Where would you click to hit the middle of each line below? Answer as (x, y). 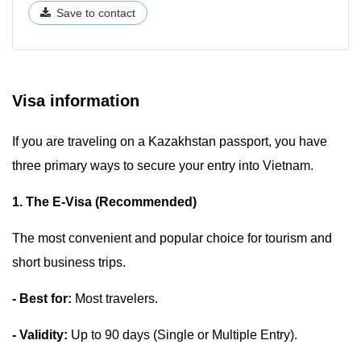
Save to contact (96, 12)
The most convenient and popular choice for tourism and (172, 238)
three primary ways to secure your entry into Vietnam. (163, 166)
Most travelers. (115, 299)
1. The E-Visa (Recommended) (104, 202)
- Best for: (42, 299)
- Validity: (40, 335)
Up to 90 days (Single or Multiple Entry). (183, 335)
